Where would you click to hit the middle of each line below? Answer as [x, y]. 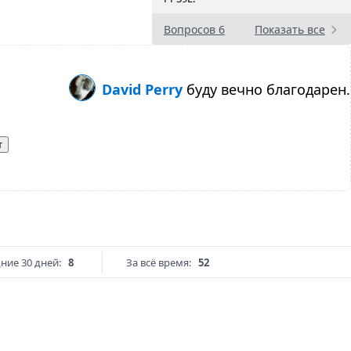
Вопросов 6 [194, 30]
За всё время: [158, 263]
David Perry [144, 90]
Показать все [290, 30]
